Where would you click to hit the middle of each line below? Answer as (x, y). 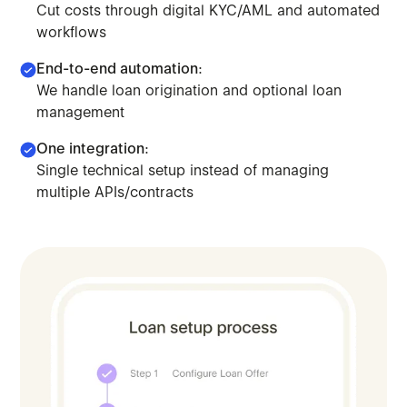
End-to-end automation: (120, 69)
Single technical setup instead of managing (183, 171)
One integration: (93, 149)
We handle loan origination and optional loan (189, 91)
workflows (72, 33)
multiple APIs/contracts (115, 193)
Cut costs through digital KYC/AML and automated (208, 11)
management (81, 113)
